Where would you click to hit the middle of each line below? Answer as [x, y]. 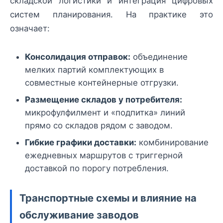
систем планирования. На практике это [111, 14]
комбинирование [172, 143]
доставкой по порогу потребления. [97, 168]
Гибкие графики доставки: [81, 143]
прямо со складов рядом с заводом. [99, 126]
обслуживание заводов [79, 215]
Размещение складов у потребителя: [104, 100]
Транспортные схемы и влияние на [108, 198]
